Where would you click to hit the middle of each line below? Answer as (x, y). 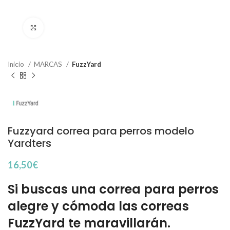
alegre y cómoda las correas (98, 206)
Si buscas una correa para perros (113, 189)
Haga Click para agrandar (84, 28)
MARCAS (49, 64)
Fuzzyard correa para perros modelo (101, 131)
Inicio (17, 64)
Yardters (30, 143)
